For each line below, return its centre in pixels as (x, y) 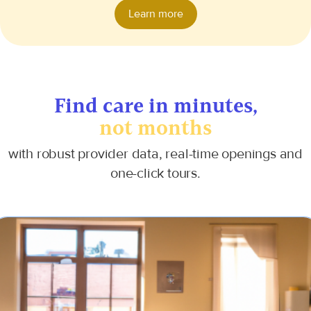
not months (155, 128)
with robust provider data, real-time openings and (155, 154)
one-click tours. (155, 173)
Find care (101, 106)
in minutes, (203, 106)
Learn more (155, 14)
